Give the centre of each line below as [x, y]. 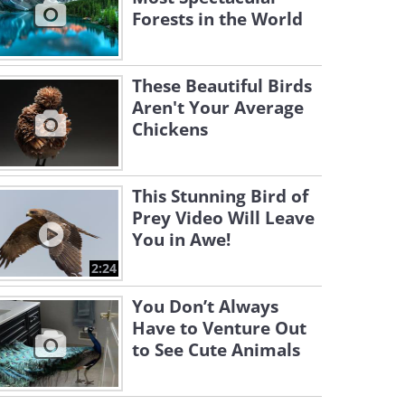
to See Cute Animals [216, 350]
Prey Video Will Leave [223, 218]
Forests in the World [217, 19]
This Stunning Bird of [220, 196]
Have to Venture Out [219, 328]
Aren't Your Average [218, 108]
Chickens [170, 129]
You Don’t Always [205, 306]
